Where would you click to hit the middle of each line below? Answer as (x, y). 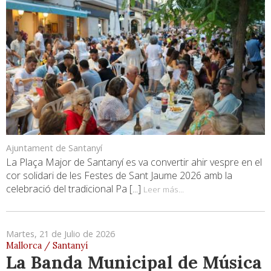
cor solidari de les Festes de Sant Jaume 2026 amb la (119, 175)
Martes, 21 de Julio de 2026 (60, 233)
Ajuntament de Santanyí (54, 148)
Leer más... (164, 189)
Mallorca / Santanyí (47, 245)
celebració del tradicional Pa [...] (75, 188)
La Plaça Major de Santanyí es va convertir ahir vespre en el (134, 162)
